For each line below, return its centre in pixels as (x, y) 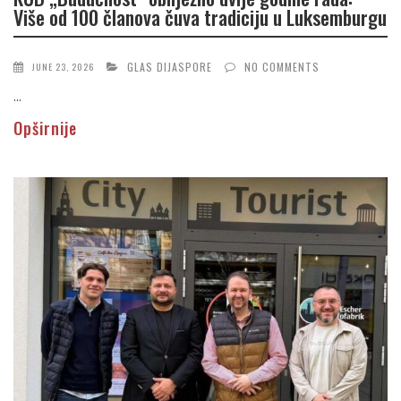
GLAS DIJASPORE (170, 67)
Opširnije (45, 128)
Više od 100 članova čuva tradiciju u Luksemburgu (200, 17)
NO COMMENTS (282, 67)
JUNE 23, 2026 (63, 67)
